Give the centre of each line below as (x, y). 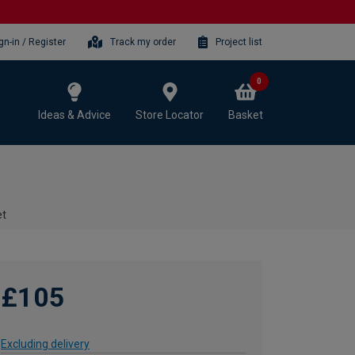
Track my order (143, 42)
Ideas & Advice (74, 115)
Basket (246, 115)
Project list (239, 42)
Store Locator (170, 115)
